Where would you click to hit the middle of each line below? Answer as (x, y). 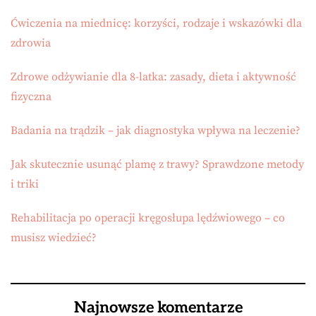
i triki (25, 184)
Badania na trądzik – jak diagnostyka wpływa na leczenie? (156, 130)
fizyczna (31, 96)
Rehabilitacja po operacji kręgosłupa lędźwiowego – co (148, 218)
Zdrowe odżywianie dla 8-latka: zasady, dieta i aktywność (153, 77)
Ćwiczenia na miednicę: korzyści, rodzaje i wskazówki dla (156, 23)
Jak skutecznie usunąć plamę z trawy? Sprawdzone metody (157, 164)
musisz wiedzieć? (54, 237)
